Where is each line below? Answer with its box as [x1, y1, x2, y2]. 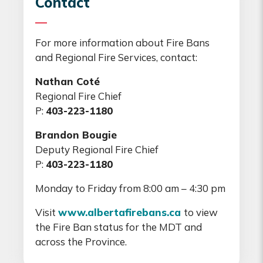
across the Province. [35, 235, 127, 248]
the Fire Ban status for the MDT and [35, 220, 202, 233]
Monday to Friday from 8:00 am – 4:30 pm [35, 181, 225, 194]
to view [184, 205, 218, 218]
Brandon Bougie [35, 128, 117, 141]
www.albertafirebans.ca [58, 205, 181, 218]
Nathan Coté [35, 75, 100, 87]
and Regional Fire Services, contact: [35, 50, 197, 63]
